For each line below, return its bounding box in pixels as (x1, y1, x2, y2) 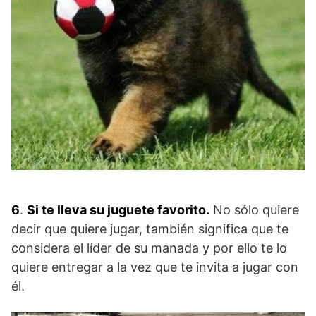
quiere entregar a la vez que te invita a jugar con (11, 259, 298, 274)
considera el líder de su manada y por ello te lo (11, 240, 287, 255)
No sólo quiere (209, 202, 299, 217)
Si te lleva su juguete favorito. (27, 202, 209, 217)
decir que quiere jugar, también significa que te (11, 221, 288, 236)
